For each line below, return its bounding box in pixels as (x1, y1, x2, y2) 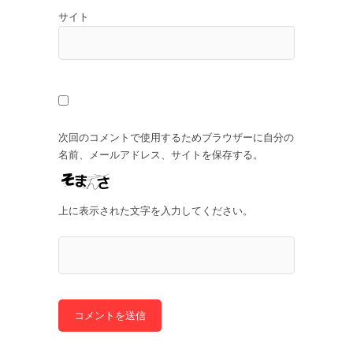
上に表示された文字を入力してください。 (58, 203, 253, 217)
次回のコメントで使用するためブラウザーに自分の (58, 130, 294, 144)
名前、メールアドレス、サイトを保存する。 (58, 147, 263, 162)
